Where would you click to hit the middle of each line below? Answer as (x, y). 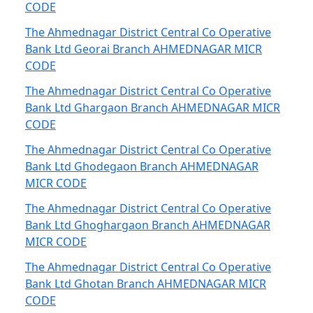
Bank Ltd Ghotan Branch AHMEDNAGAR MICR (146, 284)
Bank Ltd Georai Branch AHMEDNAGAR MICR (144, 49)
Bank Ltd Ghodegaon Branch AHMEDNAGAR (142, 166)
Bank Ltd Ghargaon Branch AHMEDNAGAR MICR (153, 108)
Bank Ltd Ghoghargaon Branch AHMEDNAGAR (148, 225)
